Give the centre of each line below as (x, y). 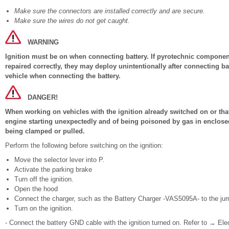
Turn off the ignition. (44, 179)
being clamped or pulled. (45, 131)
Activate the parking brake (53, 169)
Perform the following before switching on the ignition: (84, 145)
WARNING (43, 42)
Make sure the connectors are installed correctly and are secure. (110, 11)
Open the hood (36, 189)
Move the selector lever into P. (59, 160)
